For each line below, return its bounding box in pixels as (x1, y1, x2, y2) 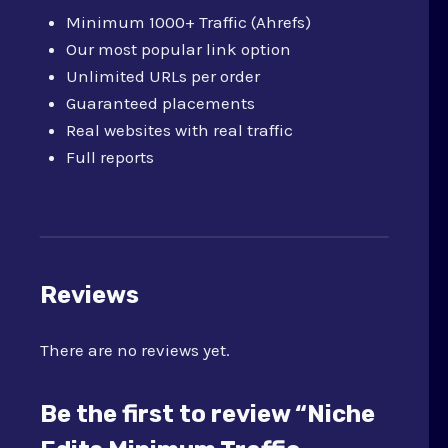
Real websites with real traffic (65, 120, 293, 140)
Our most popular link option (65, 39, 291, 59)
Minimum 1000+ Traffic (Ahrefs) (65, 12, 311, 32)
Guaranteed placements (65, 93, 255, 113)
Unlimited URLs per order (65, 66, 260, 86)
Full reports (65, 147, 154, 167)
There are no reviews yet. (40, 339, 230, 360)
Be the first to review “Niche (40, 399, 375, 428)
